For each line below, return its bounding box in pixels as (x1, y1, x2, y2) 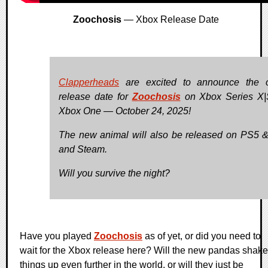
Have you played (20, 230, 94, 241)
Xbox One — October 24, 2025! (59, 105, 191, 116)
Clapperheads (59, 77, 119, 87)
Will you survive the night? (59, 167, 170, 178)
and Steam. (59, 144, 107, 154)
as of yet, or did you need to (142, 230, 261, 241)
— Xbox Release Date (121, 14, 219, 25)
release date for (59, 91, 132, 102)
